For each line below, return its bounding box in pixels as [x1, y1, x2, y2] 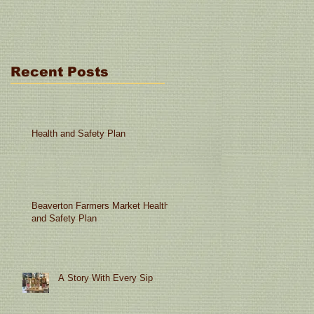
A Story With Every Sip [58, 272, 153, 283]
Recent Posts [11, 64, 109, 79]
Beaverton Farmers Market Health [32, 200, 169, 211]
